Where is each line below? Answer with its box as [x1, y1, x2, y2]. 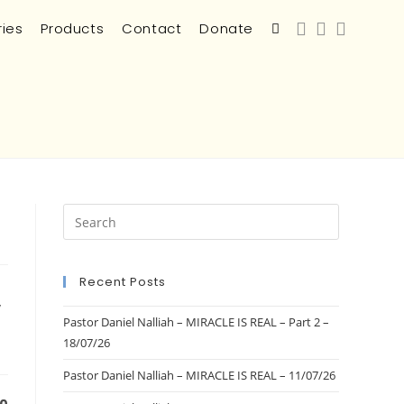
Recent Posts [79, 273, 166, 290]
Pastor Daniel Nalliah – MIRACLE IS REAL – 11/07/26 [63, 367, 335, 383]
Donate [199, 19, 253, 38]
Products [41, 19, 105, 38]
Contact [122, 19, 182, 38]
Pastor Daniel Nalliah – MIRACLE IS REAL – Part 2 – [63, 314, 329, 330]
